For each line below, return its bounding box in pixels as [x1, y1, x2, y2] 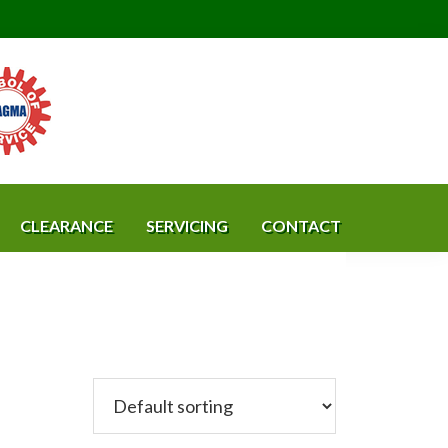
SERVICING [146, 216, 228, 235]
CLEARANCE [20, 216, 113, 235]
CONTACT [261, 216, 341, 235]
